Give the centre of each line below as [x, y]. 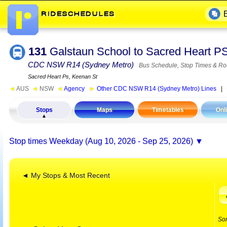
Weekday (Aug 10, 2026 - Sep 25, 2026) [121, 141]
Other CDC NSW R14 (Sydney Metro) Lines [156, 89]
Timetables [168, 110]
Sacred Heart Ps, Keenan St [63, 77]
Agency [74, 89]
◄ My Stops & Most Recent [66, 175]
